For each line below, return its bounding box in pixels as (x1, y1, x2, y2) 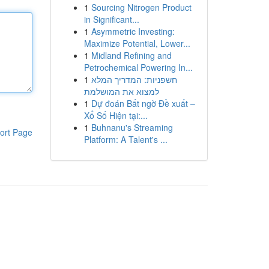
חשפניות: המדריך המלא (91, 73, 177, 85)
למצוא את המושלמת (83, 85, 159, 97)
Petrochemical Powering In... (83, 61, 193, 73)
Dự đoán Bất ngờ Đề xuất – (91, 97, 195, 109)
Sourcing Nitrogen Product (91, 1, 192, 13)
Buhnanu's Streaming (91, 121, 173, 133)
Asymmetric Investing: (91, 25, 175, 37)
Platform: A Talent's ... (83, 133, 168, 145)
